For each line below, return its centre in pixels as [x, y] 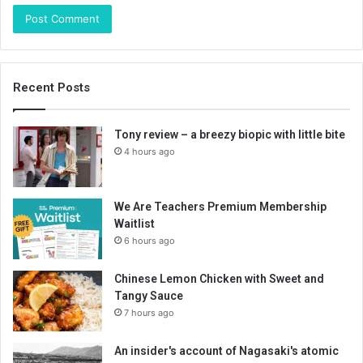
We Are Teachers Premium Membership [220, 207]
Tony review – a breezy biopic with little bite [230, 135]
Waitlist [135, 224]
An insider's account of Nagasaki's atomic [226, 351]
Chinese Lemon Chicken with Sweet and [219, 279]
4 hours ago [149, 152]
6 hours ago [149, 241]
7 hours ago [149, 313]
